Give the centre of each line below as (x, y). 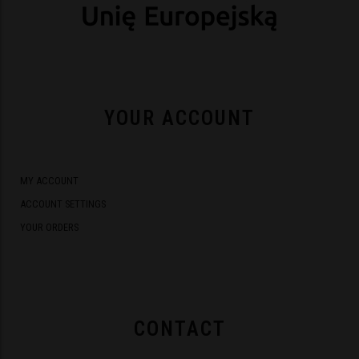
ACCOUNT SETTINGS (63, 204)
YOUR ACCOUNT (179, 119)
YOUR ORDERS (50, 228)
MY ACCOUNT (50, 180)
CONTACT (179, 329)
